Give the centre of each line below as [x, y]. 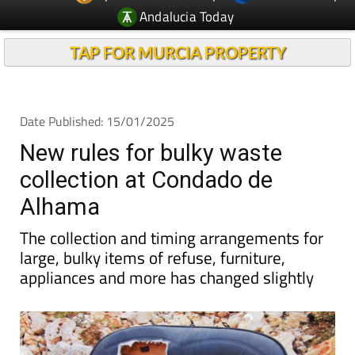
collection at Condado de [146, 180]
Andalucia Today [187, 16]
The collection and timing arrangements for [172, 238]
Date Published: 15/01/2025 [97, 121]
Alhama [60, 207]
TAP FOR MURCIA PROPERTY [177, 52]
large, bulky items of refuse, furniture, [153, 258]
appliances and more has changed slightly [167, 277]
